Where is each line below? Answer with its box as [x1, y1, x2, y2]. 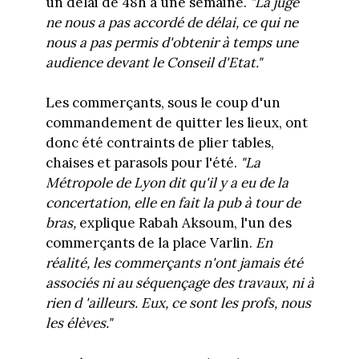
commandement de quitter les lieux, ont [45, 114, 308, 132]
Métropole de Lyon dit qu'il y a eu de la [45, 174, 288, 192]
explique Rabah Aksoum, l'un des [75, 214, 292, 232]
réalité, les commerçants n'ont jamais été [45, 254, 303, 272]
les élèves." [45, 314, 112, 333]
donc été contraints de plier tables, [45, 134, 274, 152]
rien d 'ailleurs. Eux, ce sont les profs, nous [45, 294, 311, 313]
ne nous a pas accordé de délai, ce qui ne [45, 13, 298, 31]
